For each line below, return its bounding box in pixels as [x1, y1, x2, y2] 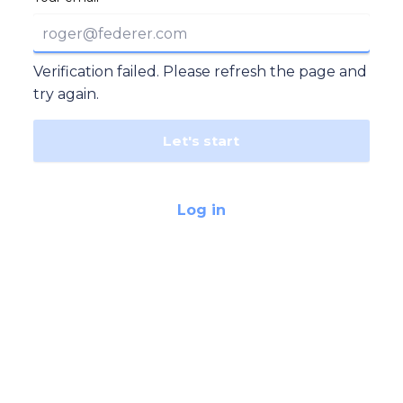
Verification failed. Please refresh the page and [33, 62, 368, 80]
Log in [177, 201, 226, 219]
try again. [33, 85, 100, 103]
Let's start [163, 132, 240, 149]
